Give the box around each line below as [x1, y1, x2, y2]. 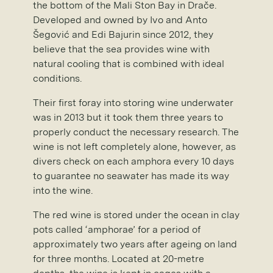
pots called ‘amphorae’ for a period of [33, 223, 200, 235]
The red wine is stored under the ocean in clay [33, 208, 239, 221]
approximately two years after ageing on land [33, 238, 237, 250]
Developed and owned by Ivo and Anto [33, 13, 207, 26]
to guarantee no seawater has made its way [33, 169, 229, 182]
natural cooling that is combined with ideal [33, 57, 224, 69]
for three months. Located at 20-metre [33, 252, 204, 264]
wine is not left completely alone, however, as [33, 140, 236, 152]
